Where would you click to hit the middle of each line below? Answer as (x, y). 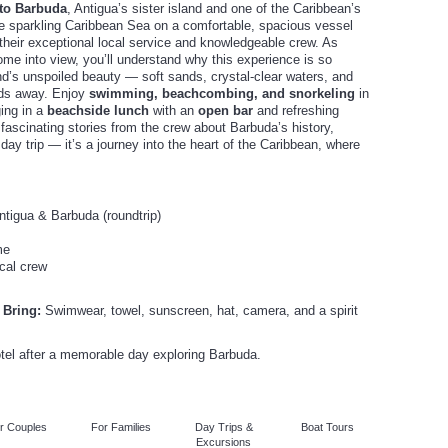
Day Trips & (223, 426)
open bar (225, 110)
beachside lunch (98, 110)
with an (173, 110)
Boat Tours (327, 426)
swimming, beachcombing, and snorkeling (222, 93)
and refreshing (296, 110)
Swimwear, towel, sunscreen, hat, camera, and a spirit (199, 310)
